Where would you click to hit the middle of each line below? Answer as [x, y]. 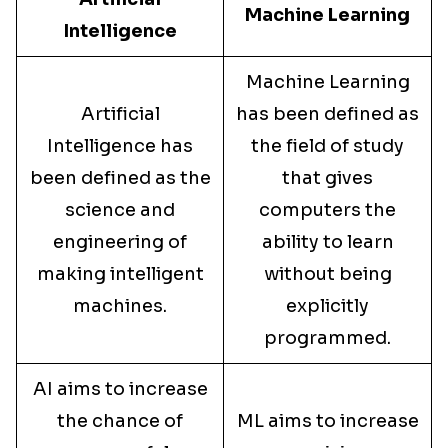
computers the [327, 210]
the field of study [327, 146]
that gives [327, 178]
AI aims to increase [120, 389]
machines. [120, 306]
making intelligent [120, 274]
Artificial [120, 114]
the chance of [120, 421]
